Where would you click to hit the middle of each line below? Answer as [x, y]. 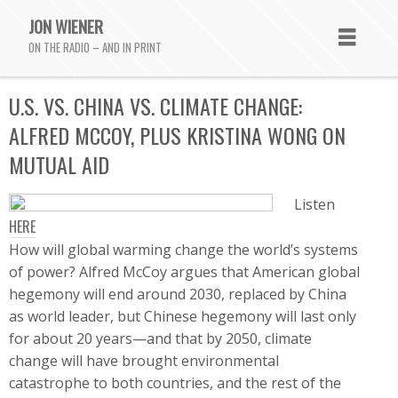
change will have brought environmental [144, 361]
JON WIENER [66, 26]
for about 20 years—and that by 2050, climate [160, 338]
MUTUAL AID [59, 164]
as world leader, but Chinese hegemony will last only [183, 316]
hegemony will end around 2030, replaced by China [178, 294]
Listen [314, 204]
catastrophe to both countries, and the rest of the [175, 383]
